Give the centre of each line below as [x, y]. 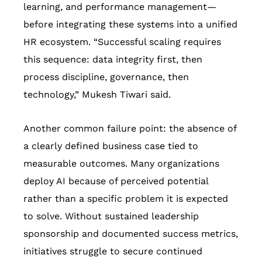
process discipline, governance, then [106, 77]
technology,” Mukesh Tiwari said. [97, 95]
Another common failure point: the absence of [130, 129]
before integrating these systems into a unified [130, 25]
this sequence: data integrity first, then [113, 60]
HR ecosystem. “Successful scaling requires [122, 42]
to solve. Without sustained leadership [111, 216]
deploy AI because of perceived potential [116, 181]
